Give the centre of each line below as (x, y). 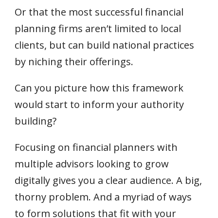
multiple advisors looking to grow (92, 164)
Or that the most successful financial (99, 12)
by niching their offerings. (74, 62)
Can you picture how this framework (99, 88)
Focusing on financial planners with (96, 147)
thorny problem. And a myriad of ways (103, 197)
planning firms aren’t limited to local (98, 28)
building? (36, 121)
